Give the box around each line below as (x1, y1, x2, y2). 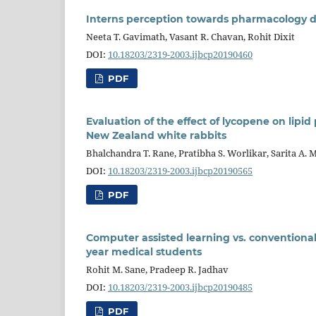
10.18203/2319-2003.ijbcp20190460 (108, 47, 253, 61)
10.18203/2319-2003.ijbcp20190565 (108, 164, 253, 177)
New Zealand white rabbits (86, 128, 226, 142)
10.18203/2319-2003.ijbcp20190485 (108, 280, 253, 293)
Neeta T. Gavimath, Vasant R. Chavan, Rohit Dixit (86, 30, 295, 43)
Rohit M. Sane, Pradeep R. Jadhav (86, 262, 229, 276)
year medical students (86, 245, 202, 258)
